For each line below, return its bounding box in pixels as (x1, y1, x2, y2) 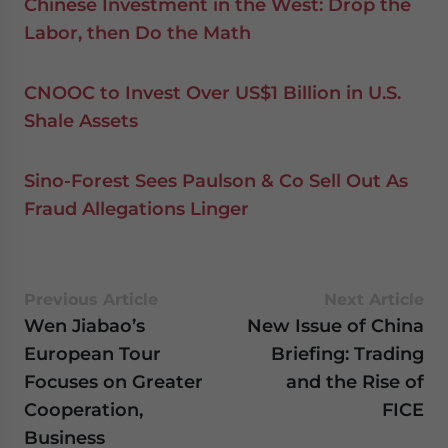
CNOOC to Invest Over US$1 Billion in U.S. (24, 82, 401, 103)
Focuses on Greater (24, 371, 203, 392)
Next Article (324, 290, 424, 309)
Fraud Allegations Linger (24, 198, 249, 219)
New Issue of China (247, 315, 424, 336)
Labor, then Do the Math (24, 22, 251, 43)
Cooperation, (24, 399, 143, 420)
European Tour (24, 343, 161, 364)
